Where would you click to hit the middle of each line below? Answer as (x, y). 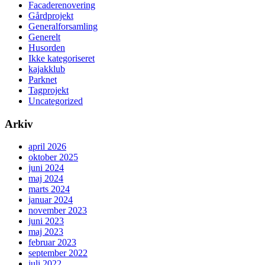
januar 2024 (51, 200)
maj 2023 (46, 232)
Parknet (43, 80)
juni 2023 (46, 221)
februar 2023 (52, 243)
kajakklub (47, 69)
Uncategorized (56, 101)
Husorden (47, 48)
